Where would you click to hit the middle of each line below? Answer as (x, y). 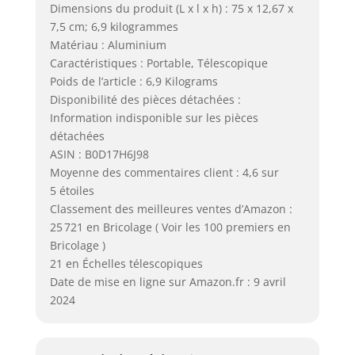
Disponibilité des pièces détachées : (145, 100)
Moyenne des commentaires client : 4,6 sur (164, 173)
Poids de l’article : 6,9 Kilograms (134, 82)
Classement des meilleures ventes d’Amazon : (171, 209)
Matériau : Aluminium (108, 45)
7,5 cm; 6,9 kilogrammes (114, 27)
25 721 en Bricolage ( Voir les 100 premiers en (170, 227)
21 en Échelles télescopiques (126, 264)
